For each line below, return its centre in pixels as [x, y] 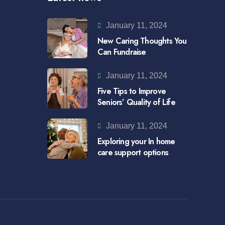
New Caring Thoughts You [142, 41]
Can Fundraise [122, 52]
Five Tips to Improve [132, 91]
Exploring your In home [136, 141]
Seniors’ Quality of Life [136, 102]
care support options [133, 152]
